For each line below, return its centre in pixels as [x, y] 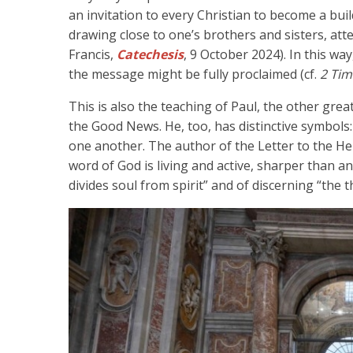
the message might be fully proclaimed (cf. [194, 74]
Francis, [93, 55]
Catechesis [150, 55]
